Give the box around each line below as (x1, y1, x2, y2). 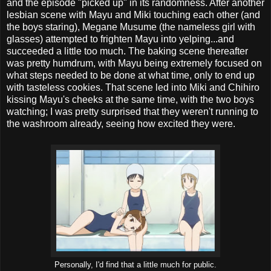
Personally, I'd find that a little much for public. (54, 261, 217, 270)
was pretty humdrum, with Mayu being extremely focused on (7, 58, 262, 69)
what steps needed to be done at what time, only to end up (7, 70, 255, 81)
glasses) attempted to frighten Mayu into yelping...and (7, 34, 234, 45)
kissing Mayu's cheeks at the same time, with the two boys (7, 94, 254, 105)
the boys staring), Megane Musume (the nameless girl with (7, 22, 255, 33)
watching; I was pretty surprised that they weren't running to (7, 106, 258, 117)
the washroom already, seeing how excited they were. (7, 119, 235, 129)
